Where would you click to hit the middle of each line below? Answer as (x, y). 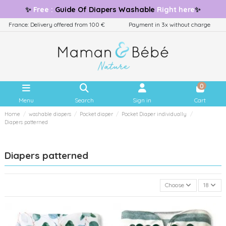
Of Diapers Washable (117, 10)
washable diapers (50, 115)
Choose (175, 185)
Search (84, 100)
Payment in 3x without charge (169, 24)
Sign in (142, 100)
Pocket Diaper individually (154, 115)
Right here (175, 10)
